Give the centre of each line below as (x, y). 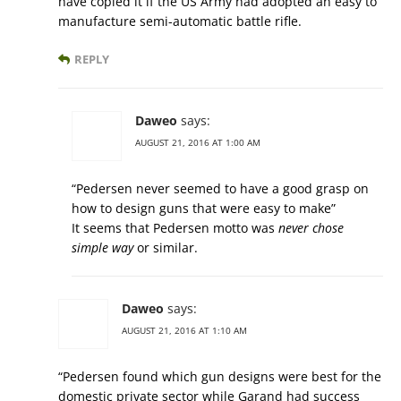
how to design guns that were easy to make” (204, 209)
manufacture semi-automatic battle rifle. (180, 21)
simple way (102, 248)
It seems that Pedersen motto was (175, 228)
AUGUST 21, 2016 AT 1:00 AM (198, 143)
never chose (311, 228)
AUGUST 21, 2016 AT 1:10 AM (184, 331)
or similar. (166, 248)
